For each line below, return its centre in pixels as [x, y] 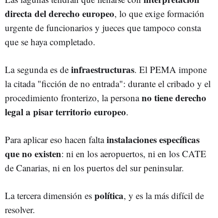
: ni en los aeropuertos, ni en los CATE [134, 153]
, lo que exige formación [159, 13]
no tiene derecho [174, 97]
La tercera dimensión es [50, 195]
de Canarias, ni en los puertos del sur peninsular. [94, 167]
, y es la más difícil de [164, 195]
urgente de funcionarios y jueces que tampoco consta [103, 27]
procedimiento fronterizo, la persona [73, 97]
